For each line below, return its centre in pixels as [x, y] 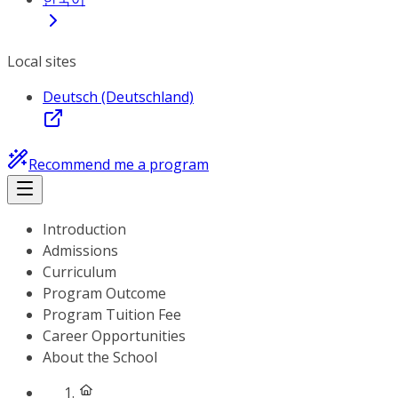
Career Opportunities [114, 336]
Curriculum [80, 272]
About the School [100, 357]
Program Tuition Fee [112, 314]
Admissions [80, 251]
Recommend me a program [119, 164]
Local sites [42, 61]
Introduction [84, 229]
